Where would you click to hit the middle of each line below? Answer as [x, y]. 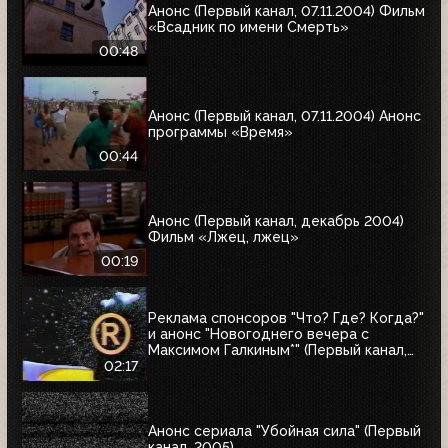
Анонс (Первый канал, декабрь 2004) [276, 220]
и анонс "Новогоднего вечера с [258, 333]
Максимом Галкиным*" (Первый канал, [277, 349]
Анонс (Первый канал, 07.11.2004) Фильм [286, 10]
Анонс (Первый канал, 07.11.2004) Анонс [284, 115]
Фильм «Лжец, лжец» [223, 236]
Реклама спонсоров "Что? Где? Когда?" [286, 317]
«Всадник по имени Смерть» [248, 26]
